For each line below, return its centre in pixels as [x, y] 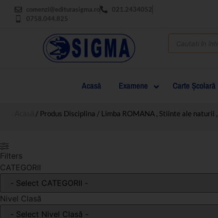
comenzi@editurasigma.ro [63, 9]
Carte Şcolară [194, 85]
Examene [133, 85]
